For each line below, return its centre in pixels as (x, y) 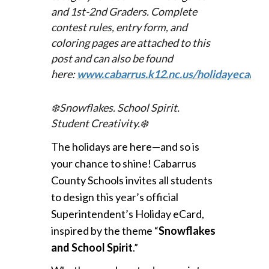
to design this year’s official (114, 197)
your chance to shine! (102, 163)
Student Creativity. (95, 123)
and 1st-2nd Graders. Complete (124, 11)
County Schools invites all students (131, 180)
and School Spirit (92, 247)
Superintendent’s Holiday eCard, (127, 213)
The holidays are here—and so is (125, 146)
